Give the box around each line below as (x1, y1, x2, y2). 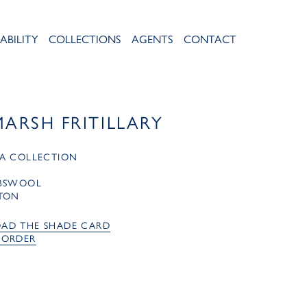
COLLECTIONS (49, 33, 121, 46)
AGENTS (132, 33, 173, 46)
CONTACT (184, 33, 237, 46)
